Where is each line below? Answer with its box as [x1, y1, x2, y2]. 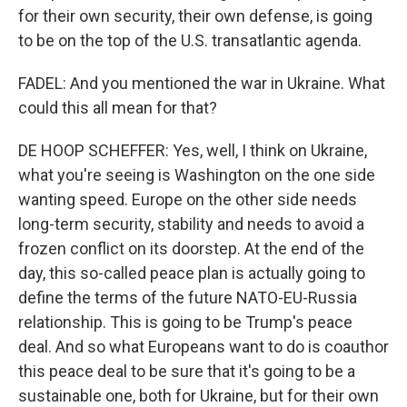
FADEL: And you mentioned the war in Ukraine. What [18, 74, 385, 93]
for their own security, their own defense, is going [18, 6, 372, 25]
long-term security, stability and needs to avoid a [18, 214, 364, 233]
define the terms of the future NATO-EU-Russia [18, 288, 357, 307]
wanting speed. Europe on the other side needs [18, 190, 357, 209]
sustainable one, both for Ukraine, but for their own [18, 386, 379, 405]
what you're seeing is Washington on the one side [18, 165, 375, 184]
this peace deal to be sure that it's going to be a [18, 362, 355, 381]
